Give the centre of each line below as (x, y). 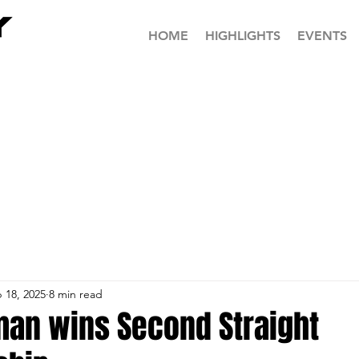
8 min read (76, 294)
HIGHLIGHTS (242, 36)
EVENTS (322, 36)
